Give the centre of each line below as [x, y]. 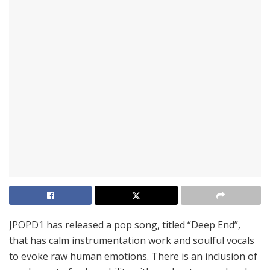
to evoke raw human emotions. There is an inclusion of [133, 256]
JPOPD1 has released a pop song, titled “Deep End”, [125, 224]
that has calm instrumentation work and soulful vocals [132, 240]
